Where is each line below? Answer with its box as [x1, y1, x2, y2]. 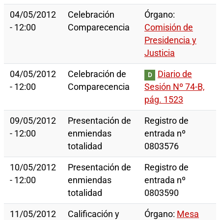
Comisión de [144, 23, 193, 33]
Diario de [157, 69, 192, 80]
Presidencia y [144, 35, 196, 46]
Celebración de [68, 69, 126, 80]
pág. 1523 [144, 95, 183, 105]
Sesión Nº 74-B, [144, 82, 205, 92]
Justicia [144, 48, 175, 58]
